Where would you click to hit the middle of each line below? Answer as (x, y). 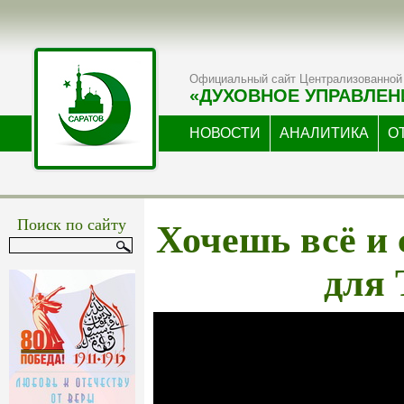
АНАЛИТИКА (324, 133)
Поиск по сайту (72, 224)
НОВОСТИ (225, 133)
